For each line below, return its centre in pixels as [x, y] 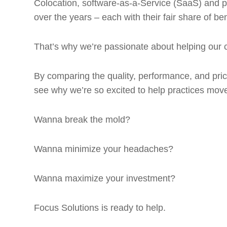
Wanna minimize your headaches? [104, 149]
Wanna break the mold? [82, 120]
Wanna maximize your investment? [105, 178]
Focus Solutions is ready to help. [100, 208]
